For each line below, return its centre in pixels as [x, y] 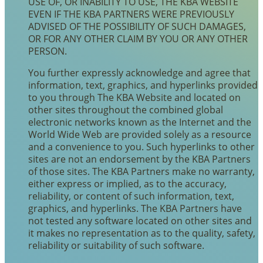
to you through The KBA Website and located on [134, 97]
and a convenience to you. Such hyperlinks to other [141, 146]
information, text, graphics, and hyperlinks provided [143, 85]
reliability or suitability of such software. [116, 245]
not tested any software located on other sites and [140, 220]
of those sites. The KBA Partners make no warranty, [141, 171]
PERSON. [48, 50]
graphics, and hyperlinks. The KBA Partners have [135, 208]
